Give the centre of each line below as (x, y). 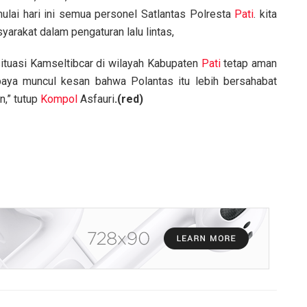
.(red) (129, 99)
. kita (266, 14)
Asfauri (96, 99)
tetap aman (248, 64)
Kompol (59, 99)
